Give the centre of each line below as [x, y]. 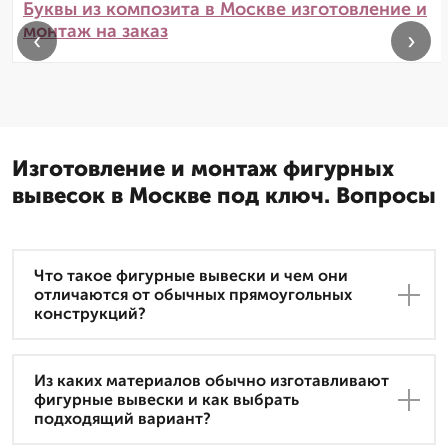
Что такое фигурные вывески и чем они [191, 276]
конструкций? [90, 314]
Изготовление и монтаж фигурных [203, 169]
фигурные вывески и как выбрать [166, 400]
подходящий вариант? [122, 419]
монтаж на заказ [95, 31]
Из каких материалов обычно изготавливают [211, 381]
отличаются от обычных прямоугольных [193, 295]
